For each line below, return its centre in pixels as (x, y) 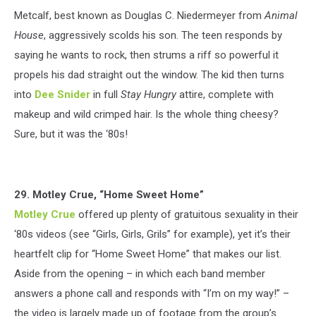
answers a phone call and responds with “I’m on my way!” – (152, 293)
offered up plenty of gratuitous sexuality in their (187, 214)
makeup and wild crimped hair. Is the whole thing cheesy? (146, 114)
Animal (281, 15)
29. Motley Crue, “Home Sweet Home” (109, 194)
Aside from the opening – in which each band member (140, 273)
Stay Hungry (148, 94)
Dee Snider (62, 94)
